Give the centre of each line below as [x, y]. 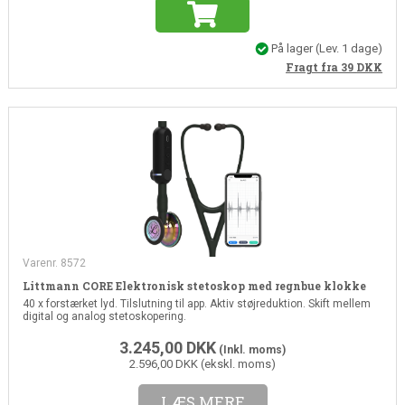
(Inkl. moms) [251, 350]
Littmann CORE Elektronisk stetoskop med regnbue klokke [194, 286]
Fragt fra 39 [321, 67]
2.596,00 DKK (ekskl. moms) [202, 364]
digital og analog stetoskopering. [104, 317]
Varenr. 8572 [54, 264]
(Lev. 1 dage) [349, 48]
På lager [292, 48]
